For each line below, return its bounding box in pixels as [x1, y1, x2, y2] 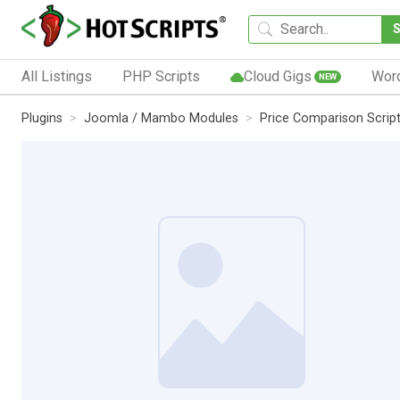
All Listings [21, 67, 92, 85]
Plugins [21, 110, 62, 126]
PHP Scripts [121, 67, 200, 85]
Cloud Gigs [243, 67, 312, 85]
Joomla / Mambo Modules [84, 110, 238, 126]
